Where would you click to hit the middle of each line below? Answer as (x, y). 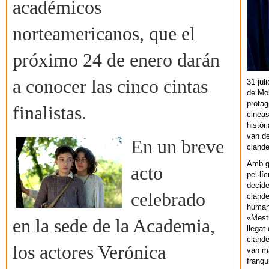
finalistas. (50, 113)
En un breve (177, 147)
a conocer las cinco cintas (110, 87)
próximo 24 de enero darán (116, 61)
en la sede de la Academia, (114, 226)
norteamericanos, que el (104, 34)
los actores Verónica (89, 253)
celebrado (168, 200)
